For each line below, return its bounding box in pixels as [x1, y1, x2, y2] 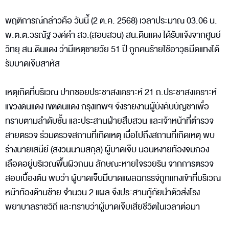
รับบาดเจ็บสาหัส [5, 56, 60, 71]
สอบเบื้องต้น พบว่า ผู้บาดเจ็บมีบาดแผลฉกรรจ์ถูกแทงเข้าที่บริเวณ [5, 171, 221, 185]
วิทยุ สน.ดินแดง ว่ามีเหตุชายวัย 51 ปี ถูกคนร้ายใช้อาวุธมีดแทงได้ [5, 42, 219, 56]
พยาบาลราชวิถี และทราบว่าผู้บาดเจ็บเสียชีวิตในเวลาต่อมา [5, 199, 200, 214]
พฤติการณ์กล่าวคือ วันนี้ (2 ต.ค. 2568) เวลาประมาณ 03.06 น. [5, 13, 217, 28]
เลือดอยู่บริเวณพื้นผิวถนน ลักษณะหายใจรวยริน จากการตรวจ [5, 156, 214, 171]
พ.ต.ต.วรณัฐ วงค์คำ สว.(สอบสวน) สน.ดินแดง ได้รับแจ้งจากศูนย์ [5, 28, 221, 42]
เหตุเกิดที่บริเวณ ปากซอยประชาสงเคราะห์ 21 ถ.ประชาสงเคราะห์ [5, 85, 217, 99]
